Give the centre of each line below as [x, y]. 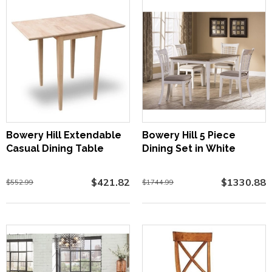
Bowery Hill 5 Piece [189, 135]
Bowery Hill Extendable [64, 135]
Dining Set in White [189, 148]
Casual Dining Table [55, 148]
